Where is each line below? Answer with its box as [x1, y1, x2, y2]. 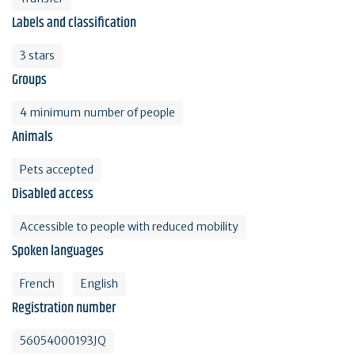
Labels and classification [12, 11, 136, 34]
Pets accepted [20, 162, 94, 177]
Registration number [12, 296, 116, 319]
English [81, 276, 118, 291]
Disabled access [12, 182, 94, 205]
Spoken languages [12, 239, 104, 262]
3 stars [20, 48, 55, 63]
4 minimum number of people [20, 105, 175, 120]
